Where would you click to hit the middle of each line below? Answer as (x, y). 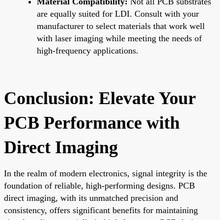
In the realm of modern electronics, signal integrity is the (106, 173)
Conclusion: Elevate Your (100, 98)
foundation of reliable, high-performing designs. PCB (99, 185)
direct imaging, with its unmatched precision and (91, 198)
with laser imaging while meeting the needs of (119, 38)
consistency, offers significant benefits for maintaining (101, 210)
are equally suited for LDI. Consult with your (118, 14)
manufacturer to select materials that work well (121, 26)
